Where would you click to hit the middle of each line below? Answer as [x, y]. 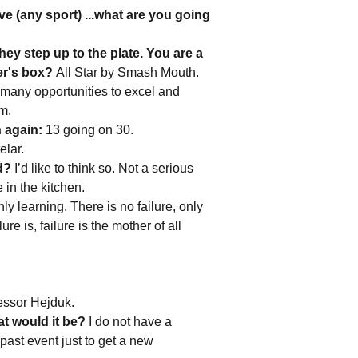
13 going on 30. [91, 130]
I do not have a [129, 322]
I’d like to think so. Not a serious [102, 168]
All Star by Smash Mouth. [129, 72]
